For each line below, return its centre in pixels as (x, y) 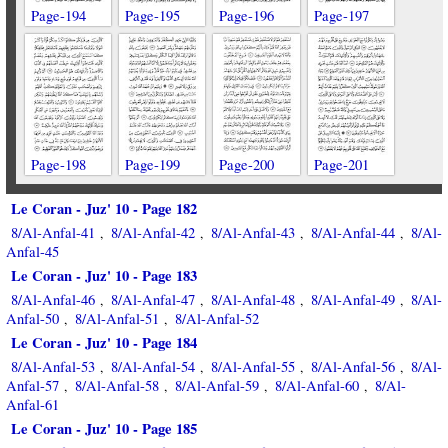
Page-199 (153, 164)
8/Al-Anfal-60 (317, 385)
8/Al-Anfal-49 (353, 299)
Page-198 (58, 164)
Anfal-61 (32, 404)
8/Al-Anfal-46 (53, 299)
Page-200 (247, 164)
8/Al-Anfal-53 (53, 366)
